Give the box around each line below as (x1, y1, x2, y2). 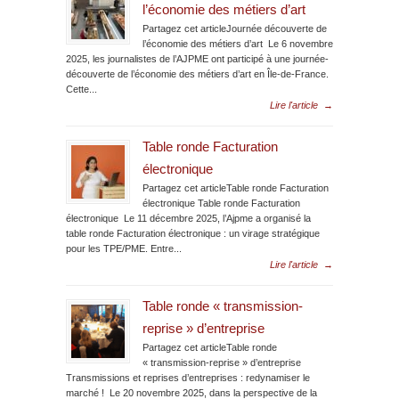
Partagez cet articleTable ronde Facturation (142, 182, 329, 193)
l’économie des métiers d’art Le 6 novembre (142, 37, 333, 49)
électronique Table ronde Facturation (142, 197, 300, 208)
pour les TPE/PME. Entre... (66, 242, 182, 254)
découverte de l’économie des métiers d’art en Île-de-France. (66, 68, 329, 79)
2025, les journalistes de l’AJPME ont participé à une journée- (66, 53, 329, 64)
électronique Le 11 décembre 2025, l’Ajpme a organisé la (66, 212, 311, 224)
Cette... (66, 83, 97, 94)
